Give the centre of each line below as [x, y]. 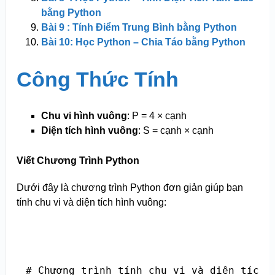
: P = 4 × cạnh [157, 115]
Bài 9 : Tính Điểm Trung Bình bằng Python [139, 27]
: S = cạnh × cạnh [176, 130]
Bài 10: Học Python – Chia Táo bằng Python [143, 42]
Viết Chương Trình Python [78, 160]
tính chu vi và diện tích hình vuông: [91, 202]
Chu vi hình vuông [84, 115]
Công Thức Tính [97, 79]
